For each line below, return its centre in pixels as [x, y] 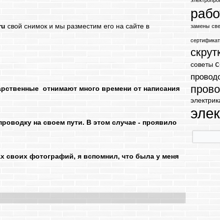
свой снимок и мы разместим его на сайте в [78, 26]
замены [200, 26]
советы [202, 64]
